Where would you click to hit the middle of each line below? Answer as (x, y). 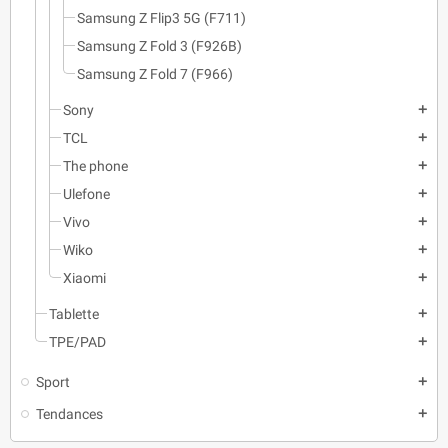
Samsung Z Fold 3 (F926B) (159, 45)
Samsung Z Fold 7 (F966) (155, 73)
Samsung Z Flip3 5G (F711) (161, 17)
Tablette (74, 313)
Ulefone (86, 193)
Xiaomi (84, 277)
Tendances (69, 413)
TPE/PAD (77, 341)
